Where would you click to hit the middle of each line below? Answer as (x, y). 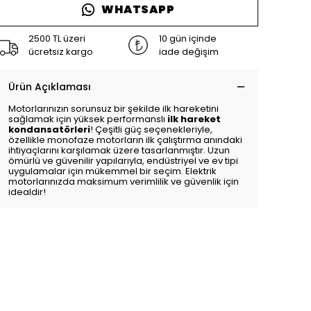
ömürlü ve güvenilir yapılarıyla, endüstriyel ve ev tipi (123, 161)
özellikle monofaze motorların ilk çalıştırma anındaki (125, 140)
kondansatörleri (49, 129)
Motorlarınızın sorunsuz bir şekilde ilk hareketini (114, 109)
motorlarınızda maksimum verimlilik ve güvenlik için (124, 182)
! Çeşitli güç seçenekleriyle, (151, 129)
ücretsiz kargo (61, 52)
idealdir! (27, 192)
